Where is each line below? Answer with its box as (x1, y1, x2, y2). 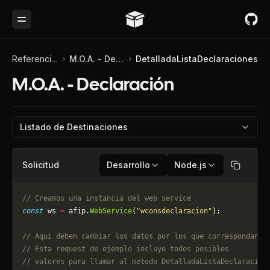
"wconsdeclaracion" (136, 207, 212, 215)
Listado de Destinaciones (20, 122, 128, 132)
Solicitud (22, 160, 59, 170)
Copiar (234, 165, 263, 175)
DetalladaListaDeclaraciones (135, 54, 258, 64)
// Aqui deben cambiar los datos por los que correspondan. (22, 232, 267, 240)
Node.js (174, 160, 207, 170)
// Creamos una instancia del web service (22, 194, 191, 202)
